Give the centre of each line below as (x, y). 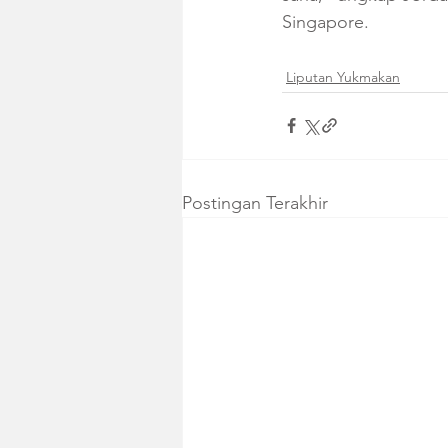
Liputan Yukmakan (343, 76)
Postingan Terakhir (255, 202)
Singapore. (325, 21)
